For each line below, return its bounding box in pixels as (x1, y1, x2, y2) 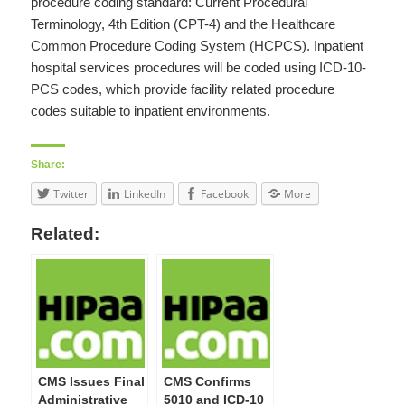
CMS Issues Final (38, 373, 146, 389)
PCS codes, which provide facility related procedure (31, 80, 335, 97)
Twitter (53, 185, 89, 202)
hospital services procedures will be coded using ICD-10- (31, 59, 367, 75)
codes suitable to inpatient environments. (31, 102, 271, 118)
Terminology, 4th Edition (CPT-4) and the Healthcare (31, 15, 336, 32)
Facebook (201, 185, 250, 202)
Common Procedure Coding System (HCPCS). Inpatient (31, 37, 364, 53)
